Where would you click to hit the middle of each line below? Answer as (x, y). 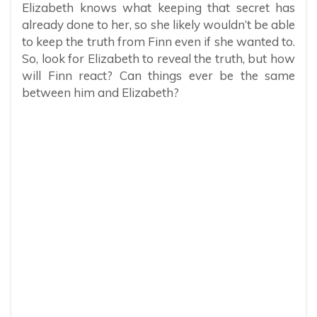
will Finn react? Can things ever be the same (158, 76)
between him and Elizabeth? (100, 93)
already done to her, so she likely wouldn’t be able (158, 25)
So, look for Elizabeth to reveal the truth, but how (158, 59)
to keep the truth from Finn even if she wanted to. (158, 42)
